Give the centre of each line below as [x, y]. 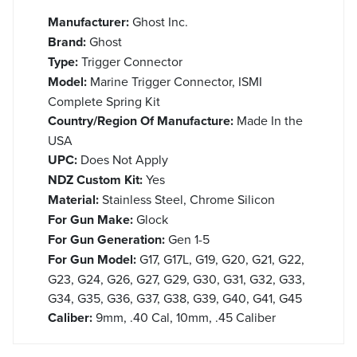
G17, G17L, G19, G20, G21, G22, [220, 259]
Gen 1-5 [187, 239]
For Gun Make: [90, 219]
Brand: [67, 41]
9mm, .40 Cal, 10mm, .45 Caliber [184, 317]
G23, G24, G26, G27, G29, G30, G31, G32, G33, [177, 279]
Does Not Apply [123, 159]
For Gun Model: [92, 259]
